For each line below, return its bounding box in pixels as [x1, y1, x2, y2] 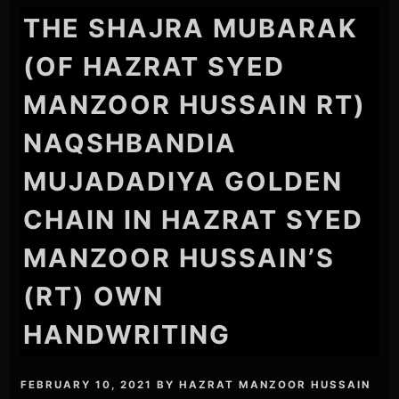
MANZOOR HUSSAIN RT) [23, 89, 367, 121]
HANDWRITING [23, 319, 232, 351]
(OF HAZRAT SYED [23, 51, 286, 83]
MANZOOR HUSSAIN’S [23, 242, 336, 274]
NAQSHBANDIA [23, 127, 238, 159]
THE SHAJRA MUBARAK [23, 12, 359, 45]
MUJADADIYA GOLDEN [23, 166, 344, 198]
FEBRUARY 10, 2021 [20, 378, 153, 391]
